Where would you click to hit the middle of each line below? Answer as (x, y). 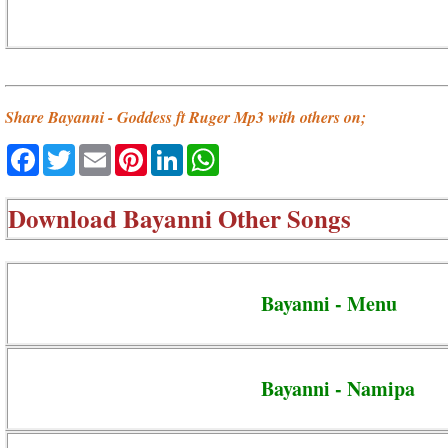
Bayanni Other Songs (237, 218)
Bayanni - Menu (329, 303)
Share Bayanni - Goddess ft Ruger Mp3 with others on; (185, 117)
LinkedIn (220, 152)
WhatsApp (263, 152)
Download (65, 218)
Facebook (81, 152)
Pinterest (185, 152)
